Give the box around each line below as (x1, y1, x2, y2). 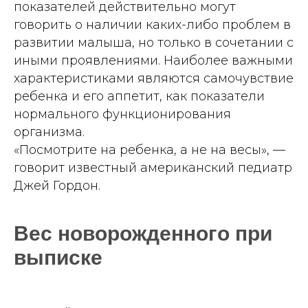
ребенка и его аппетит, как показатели (14, 89, 265, 104)
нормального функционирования (14, 107, 231, 122)
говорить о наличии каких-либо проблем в (14, 17, 291, 33)
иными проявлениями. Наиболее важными (14, 53, 293, 69)
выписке (14, 246, 102, 269)
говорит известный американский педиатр (14, 160, 292, 176)
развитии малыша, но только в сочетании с (14, 35, 294, 51)
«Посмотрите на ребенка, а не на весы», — (14, 142, 285, 158)
